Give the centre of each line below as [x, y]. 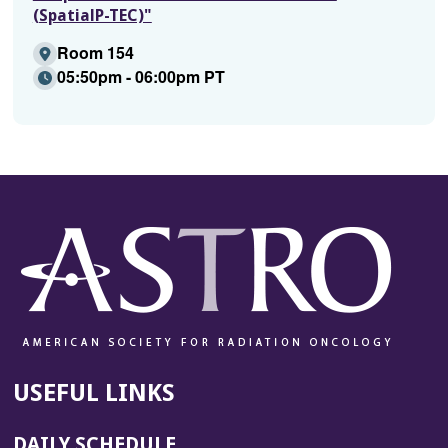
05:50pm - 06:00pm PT [140, 76]
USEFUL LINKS [93, 393]
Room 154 [95, 52]
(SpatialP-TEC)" [92, 15]
